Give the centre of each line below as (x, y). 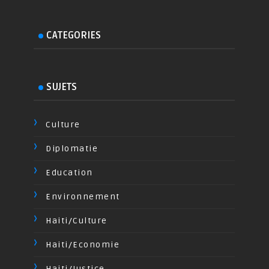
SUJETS (62, 87)
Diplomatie (72, 148)
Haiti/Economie (83, 244)
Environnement (83, 196)
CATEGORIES (74, 35)
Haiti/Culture (77, 220)
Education (69, 172)
